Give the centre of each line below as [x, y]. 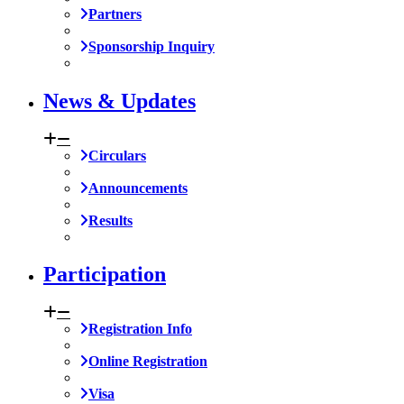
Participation [105, 275]
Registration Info [140, 329]
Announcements [138, 188]
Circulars [117, 155]
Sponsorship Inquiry [151, 46]
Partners [115, 14]
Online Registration [148, 362]
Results [110, 220]
